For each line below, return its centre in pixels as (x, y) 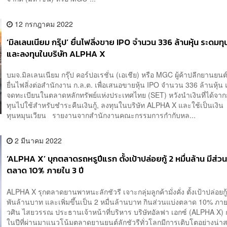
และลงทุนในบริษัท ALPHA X (56, 54)
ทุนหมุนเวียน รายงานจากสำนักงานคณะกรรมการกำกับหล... (101, 115)
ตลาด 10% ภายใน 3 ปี (45, 171)
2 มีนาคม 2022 (37, 141)
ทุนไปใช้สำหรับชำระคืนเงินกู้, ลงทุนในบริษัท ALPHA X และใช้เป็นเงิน (115, 105)
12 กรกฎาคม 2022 (43, 24)
